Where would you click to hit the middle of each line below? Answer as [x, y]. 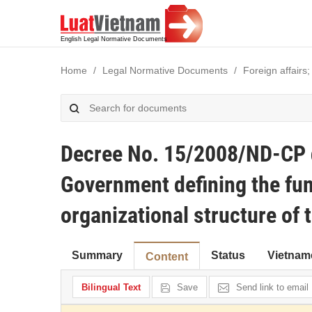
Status [228, 255]
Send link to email [272, 287]
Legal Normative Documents [165, 70]
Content [167, 257]
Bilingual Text [111, 287]
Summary [97, 255]
